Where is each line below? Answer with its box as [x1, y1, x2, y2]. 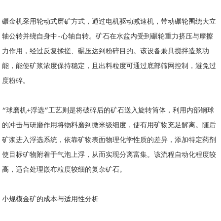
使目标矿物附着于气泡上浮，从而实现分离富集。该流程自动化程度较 [2, 150, 217, 159]
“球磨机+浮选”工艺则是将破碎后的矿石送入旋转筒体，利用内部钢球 [2, 106, 215, 114]
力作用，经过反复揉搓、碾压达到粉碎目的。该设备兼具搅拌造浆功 [2, 47, 210, 55]
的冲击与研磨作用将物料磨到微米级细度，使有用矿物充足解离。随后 [2, 121, 217, 129]
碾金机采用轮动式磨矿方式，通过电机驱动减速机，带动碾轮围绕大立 [2, 17, 217, 26]
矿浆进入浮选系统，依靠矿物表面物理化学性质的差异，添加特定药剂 [2, 136, 217, 144]
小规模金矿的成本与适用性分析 [2, 195, 99, 203]
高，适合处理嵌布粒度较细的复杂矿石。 [2, 165, 127, 174]
